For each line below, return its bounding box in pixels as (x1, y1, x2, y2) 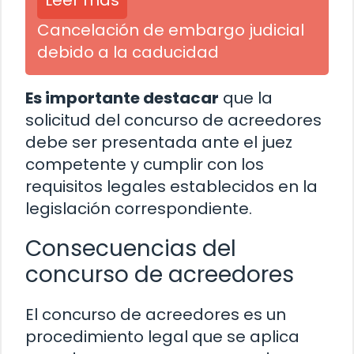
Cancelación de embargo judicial (37, 19, 304, 42)
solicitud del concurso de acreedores (25, 109, 322, 132)
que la (219, 87, 273, 110)
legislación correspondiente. (25, 198, 252, 220)
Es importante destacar (25, 87, 219, 110)
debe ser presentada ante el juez (25, 131, 292, 154)
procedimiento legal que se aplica (25, 326, 299, 348)
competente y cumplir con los (25, 153, 264, 176)
